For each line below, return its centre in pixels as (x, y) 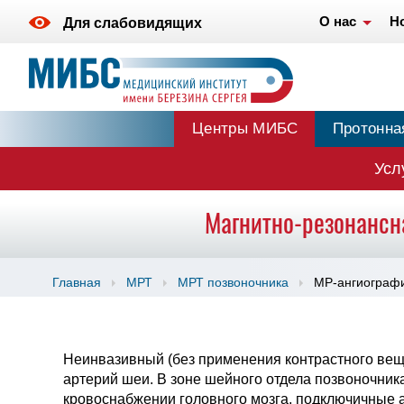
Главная (76, 282)
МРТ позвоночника (233, 282)
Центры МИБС (245, 129)
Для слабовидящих (133, 23)
